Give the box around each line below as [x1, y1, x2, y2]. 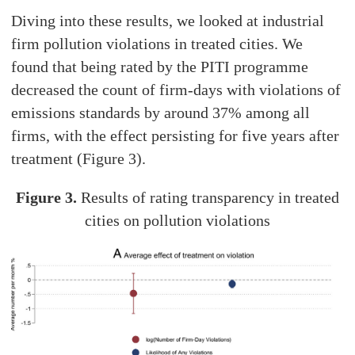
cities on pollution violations [84, 211, 270, 229]
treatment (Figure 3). [11, 149, 147, 167]
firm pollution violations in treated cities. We [11, 34, 303, 52]
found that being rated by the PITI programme [11, 57, 309, 75]
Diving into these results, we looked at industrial [11, 11, 325, 29]
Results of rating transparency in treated [76, 188, 339, 206]
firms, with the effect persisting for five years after [11, 126, 340, 144]
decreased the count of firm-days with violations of [11, 80, 342, 98]
